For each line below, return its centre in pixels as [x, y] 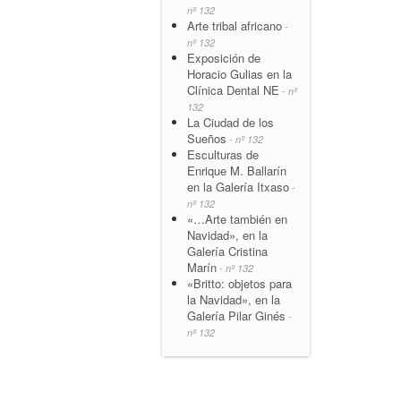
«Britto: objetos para [239, 283]
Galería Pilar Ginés [236, 315]
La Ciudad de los [230, 122]
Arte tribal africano [235, 25]
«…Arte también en [237, 218]
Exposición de [224, 57]
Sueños [207, 138]
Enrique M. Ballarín [237, 170]
